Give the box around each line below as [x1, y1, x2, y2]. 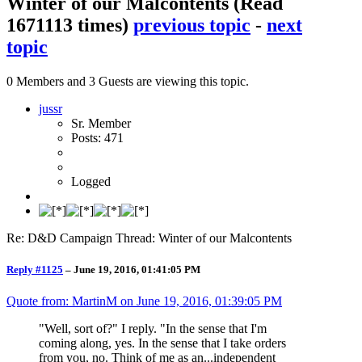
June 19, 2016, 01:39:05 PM [137, 293, 282, 308]
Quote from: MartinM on [6, 293, 137, 308]
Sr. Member [71, 116, 131, 130]
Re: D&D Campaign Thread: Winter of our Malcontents [6, 230, 292, 245]
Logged [71, 174, 111, 188]
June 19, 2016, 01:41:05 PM [74, 263, 200, 276]
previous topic [133, 14, 250, 36]
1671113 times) [6, 14, 128, 36]
